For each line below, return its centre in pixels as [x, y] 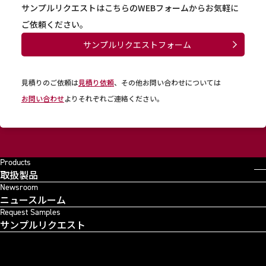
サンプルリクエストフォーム [137, 44]
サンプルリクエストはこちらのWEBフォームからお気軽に [130, 7]
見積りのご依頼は [50, 82]
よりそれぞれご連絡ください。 [114, 98]
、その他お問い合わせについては [167, 82]
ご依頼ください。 [54, 24]
